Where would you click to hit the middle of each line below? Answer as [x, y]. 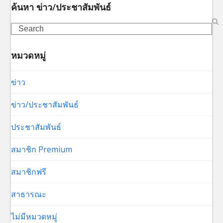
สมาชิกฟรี [29, 171]
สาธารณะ [29, 194]
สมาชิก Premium [42, 149]
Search [23, 28]
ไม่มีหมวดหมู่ [34, 216]
